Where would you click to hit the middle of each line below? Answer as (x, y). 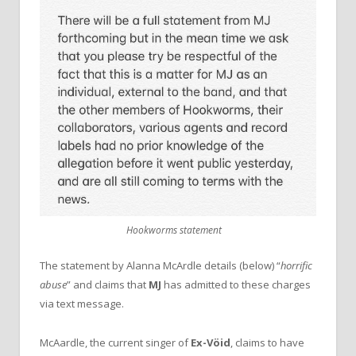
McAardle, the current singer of (115, 342)
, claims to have (267, 342)
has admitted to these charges (236, 285)
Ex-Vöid (211, 342)
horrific (296, 266)
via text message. (82, 304)
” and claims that (108, 285)
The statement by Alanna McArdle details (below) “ (160, 266)
